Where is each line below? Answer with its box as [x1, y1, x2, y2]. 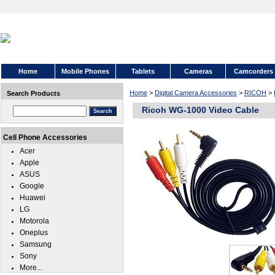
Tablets [131, 68, 155, 75]
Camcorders [234, 68, 273, 75]
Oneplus [20, 228, 48, 237]
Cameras [184, 68, 212, 75]
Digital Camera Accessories [155, 89, 237, 96]
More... [20, 263, 42, 272]
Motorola [20, 217, 49, 225]
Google [20, 182, 44, 190]
